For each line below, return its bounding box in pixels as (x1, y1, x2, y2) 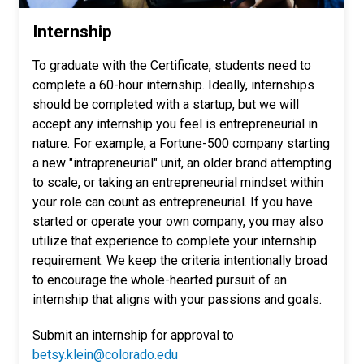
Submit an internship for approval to (32, 327, 234, 344)
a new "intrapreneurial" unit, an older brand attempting (32, 155, 331, 171)
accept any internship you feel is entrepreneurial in (32, 116, 318, 132)
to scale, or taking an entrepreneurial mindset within (32, 175, 323, 191)
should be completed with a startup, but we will (32, 97, 299, 113)
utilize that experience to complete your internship (32, 233, 317, 249)
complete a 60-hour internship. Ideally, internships (32, 77, 314, 93)
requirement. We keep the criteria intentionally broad (32, 253, 327, 269)
